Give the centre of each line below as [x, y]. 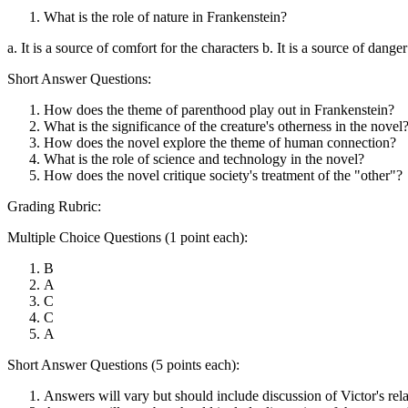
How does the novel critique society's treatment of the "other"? [223, 175]
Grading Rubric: [54, 206]
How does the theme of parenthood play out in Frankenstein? [219, 109]
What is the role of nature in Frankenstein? [165, 16]
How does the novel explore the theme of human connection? [220, 142]
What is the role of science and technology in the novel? [204, 158]
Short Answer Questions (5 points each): [123, 364]
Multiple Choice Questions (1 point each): [127, 237]
